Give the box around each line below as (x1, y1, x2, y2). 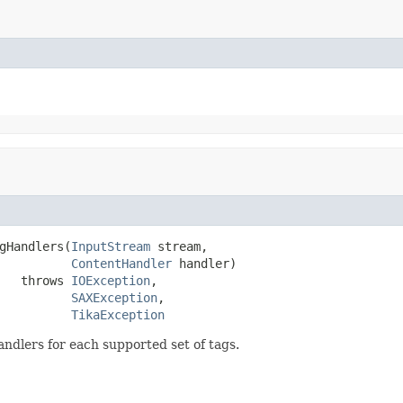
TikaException (71, 307, 165, 322)
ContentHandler (71, 255, 172, 271)
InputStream (71, 238, 150, 254)
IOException (71, 273, 150, 288)
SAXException (71, 290, 157, 305)
